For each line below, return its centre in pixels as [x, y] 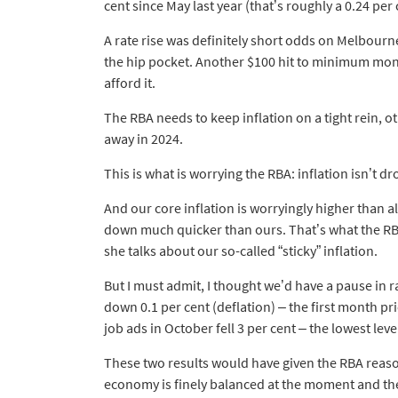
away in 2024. [143, 139]
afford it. [130, 83]
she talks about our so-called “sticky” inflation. [241, 251]
